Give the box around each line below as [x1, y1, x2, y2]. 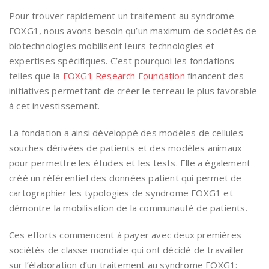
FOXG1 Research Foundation [62, 70, 185, 82]
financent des [184, 70, 244, 82]
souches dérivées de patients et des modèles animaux [9, 142, 243, 154]
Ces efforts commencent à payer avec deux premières [9, 229, 242, 241]
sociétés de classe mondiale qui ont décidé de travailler [9, 244, 245, 256]
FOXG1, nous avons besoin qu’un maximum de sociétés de [9, 25, 257, 37]
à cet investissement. [9, 100, 100, 112]
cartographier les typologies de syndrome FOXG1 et [9, 187, 233, 199]
